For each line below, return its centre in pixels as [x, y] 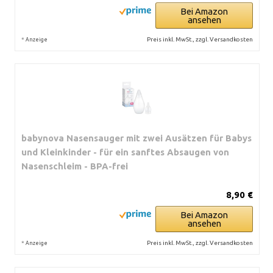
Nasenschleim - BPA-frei [75, 166]
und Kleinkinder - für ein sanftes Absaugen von [125, 152]
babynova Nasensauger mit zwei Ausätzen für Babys [136, 138]
